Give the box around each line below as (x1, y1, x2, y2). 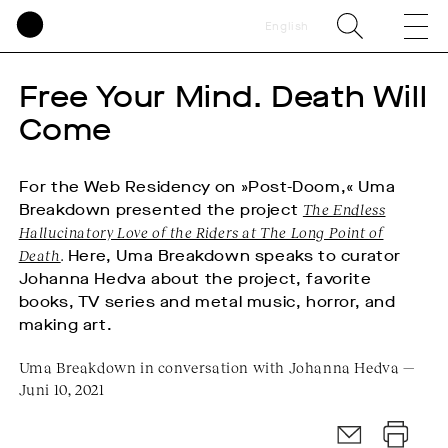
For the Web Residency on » (18, 177, 249, 197)
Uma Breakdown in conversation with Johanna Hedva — (18, 358, 415, 376)
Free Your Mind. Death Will (18, 77, 428, 117)
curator (340, 246, 402, 266)
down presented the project (64, 200, 303, 220)
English (264, 18, 309, 34)
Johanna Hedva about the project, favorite (18, 269, 372, 289)
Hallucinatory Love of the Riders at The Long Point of (18, 223, 384, 241)
